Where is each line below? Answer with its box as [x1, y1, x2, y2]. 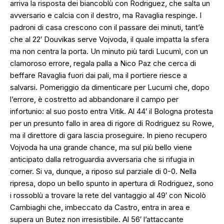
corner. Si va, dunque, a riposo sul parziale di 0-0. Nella [10, 166, 196, 176]
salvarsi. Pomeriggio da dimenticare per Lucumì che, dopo [10, 82, 209, 92]
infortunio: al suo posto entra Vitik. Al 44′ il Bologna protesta [10, 106, 213, 116]
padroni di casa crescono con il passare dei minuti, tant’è [10, 22, 204, 32]
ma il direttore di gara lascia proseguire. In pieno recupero [10, 130, 207, 140]
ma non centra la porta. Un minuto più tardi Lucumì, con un [10, 46, 208, 56]
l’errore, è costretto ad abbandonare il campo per [10, 94, 178, 104]
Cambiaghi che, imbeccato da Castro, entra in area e [10, 202, 190, 212]
